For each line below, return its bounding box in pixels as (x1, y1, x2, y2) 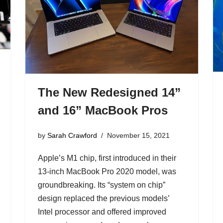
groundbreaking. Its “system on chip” (37, 180, 165, 189)
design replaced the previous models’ (37, 194, 169, 203)
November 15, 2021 (107, 131, 170, 139)
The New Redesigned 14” (37, 86, 181, 100)
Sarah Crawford (47, 131, 97, 139)
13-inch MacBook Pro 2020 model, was (37, 167, 176, 176)
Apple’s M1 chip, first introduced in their (37, 153, 176, 162)
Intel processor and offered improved (37, 207, 166, 216)
